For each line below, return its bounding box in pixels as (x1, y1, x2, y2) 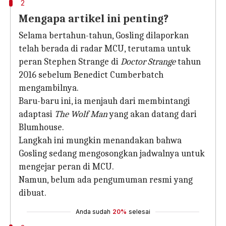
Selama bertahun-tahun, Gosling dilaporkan (19, 30, 189, 41)
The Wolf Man (54, 109, 107, 120)
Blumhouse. (19, 122, 64, 133)
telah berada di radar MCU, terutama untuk (19, 43, 191, 54)
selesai (129, 208, 150, 215)
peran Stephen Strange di (19, 56, 121, 67)
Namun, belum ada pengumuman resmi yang (19, 175, 193, 185)
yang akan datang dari (107, 109, 197, 120)
